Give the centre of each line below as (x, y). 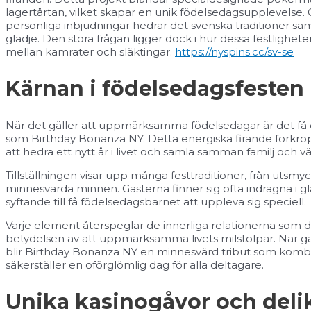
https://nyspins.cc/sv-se (234, 52)
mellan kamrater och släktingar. (90, 52)
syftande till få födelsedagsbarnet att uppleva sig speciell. (156, 201)
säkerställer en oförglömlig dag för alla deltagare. (135, 264)
